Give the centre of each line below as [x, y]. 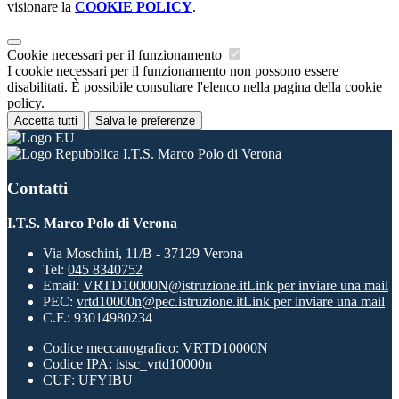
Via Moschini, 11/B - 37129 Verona [143, 253]
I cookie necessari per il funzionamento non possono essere [173, 71]
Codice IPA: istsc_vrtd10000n [127, 363]
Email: [63, 285]
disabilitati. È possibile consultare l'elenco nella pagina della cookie [195, 87]
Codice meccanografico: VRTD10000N [155, 347]
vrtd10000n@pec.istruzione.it [160, 301]
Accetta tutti [46, 121]
